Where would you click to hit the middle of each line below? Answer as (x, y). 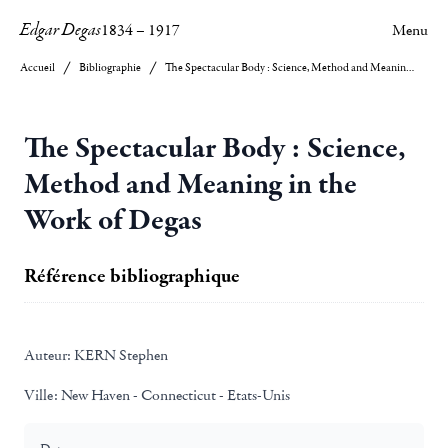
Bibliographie (110, 67)
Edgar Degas (60, 30)
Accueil (37, 67)
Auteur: (47, 355)
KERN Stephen (119, 355)
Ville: (41, 395)
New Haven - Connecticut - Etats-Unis (174, 395)
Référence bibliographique (132, 276)
